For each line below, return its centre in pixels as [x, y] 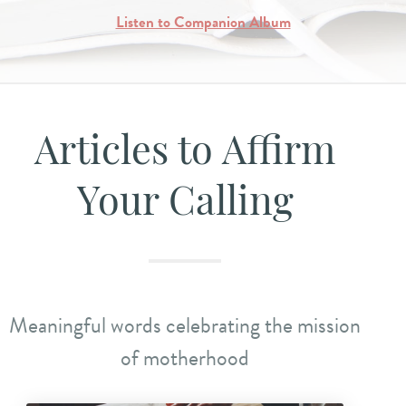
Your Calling [185, 206]
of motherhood [185, 358]
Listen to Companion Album [203, 23]
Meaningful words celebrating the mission [185, 325]
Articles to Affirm [185, 155]
